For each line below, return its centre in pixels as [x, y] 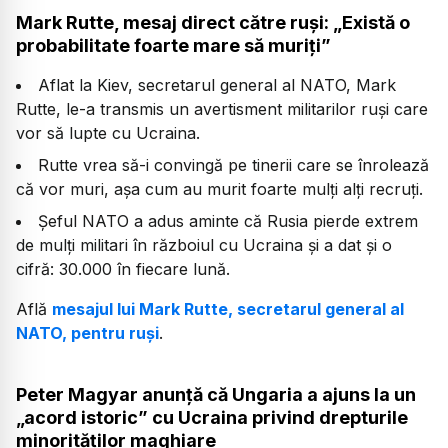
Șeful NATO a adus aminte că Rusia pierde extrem [228, 220]
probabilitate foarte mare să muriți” [173, 45]
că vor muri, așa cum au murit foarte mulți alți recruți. [219, 188]
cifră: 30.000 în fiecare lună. [123, 268]
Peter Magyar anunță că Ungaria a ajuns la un [216, 395]
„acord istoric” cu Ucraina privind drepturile [212, 418]
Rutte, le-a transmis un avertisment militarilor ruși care [222, 108]
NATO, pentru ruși [87, 332]
